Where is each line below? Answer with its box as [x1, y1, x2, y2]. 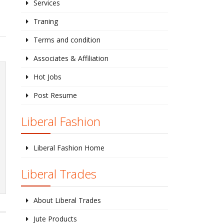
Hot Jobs [33, 72, 61, 81]
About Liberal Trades [33, 195, 101, 205]
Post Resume [33, 90, 77, 100]
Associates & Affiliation [33, 53, 108, 63]
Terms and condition [33, 35, 100, 44]
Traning [33, 16, 58, 26]
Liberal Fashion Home [33, 143, 104, 152]
